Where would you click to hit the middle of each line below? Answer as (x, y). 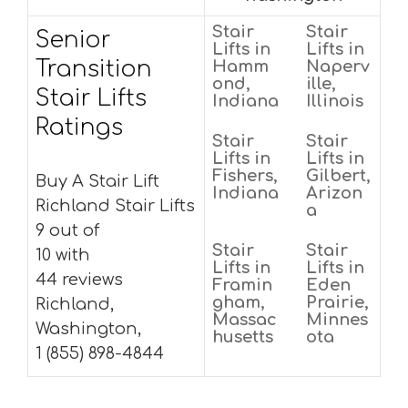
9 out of (67, 230)
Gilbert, (338, 176)
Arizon (334, 193)
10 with (63, 255)
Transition (94, 69)
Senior (73, 40)
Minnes (337, 320)
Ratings (79, 127)
